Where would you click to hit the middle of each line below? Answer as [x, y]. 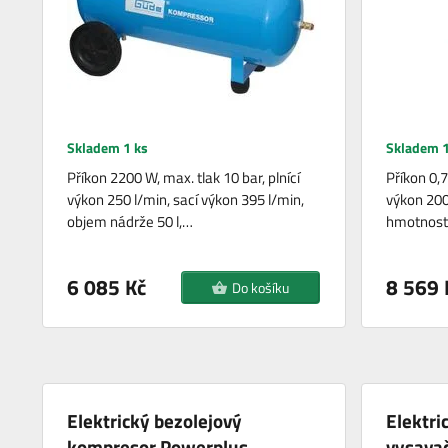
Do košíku [261, 288]
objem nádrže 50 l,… [130, 222]
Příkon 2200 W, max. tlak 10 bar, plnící [184, 178]
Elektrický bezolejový [155, 421]
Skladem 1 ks [108, 148]
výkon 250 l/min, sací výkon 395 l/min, [186, 200]
